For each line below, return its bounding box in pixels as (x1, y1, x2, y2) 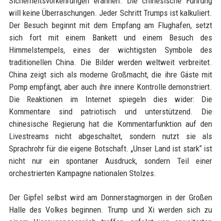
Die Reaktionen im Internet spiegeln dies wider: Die (8, 94, 213, 104)
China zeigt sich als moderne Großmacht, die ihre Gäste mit (8, 70, 213, 79)
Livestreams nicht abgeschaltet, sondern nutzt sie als (8, 131, 213, 141)
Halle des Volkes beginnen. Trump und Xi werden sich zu (8, 205, 213, 215)
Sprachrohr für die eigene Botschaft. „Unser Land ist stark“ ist (8, 144, 213, 153)
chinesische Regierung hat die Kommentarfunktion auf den (8, 119, 213, 129)
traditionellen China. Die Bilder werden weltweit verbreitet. (8, 57, 213, 67)
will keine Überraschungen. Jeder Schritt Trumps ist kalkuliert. (8, 8, 213, 18)
